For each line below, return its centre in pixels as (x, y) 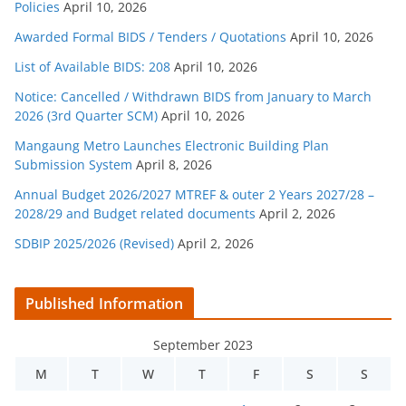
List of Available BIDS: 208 (92, 66)
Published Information (105, 303)
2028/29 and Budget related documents (135, 213)
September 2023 (203, 344)
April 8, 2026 (174, 164)
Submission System (73, 164)
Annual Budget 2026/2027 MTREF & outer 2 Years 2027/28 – (194, 194)
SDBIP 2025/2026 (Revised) (94, 243)
